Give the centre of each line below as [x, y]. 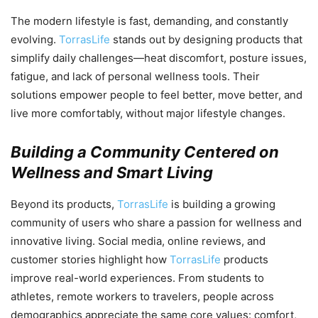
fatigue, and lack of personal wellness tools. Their [135, 76]
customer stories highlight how [90, 259]
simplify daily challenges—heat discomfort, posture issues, [159, 57]
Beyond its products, [64, 204]
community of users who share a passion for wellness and [156, 222]
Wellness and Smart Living [112, 172]
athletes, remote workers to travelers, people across [142, 296]
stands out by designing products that [206, 39]
